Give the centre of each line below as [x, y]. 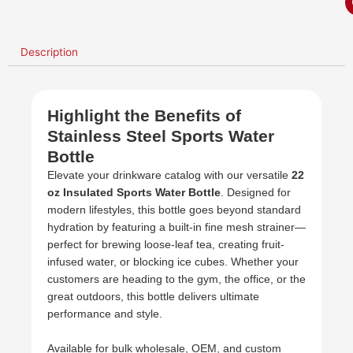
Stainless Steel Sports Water [161, 136]
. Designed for [256, 193]
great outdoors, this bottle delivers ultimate [153, 297]
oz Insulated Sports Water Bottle [134, 193]
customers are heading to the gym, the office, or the [176, 280]
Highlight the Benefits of [144, 116]
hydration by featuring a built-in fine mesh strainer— [176, 228]
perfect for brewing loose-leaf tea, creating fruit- [166, 245]
